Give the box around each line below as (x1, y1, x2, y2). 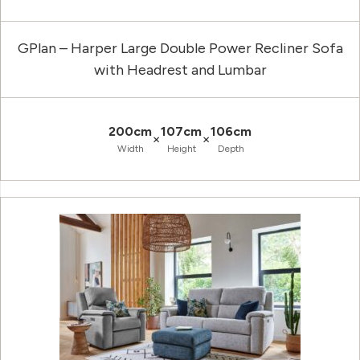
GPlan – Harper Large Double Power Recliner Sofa (17, 39, 343, 58)
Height (166, 143, 196, 155)
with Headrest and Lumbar (93, 61, 267, 80)
